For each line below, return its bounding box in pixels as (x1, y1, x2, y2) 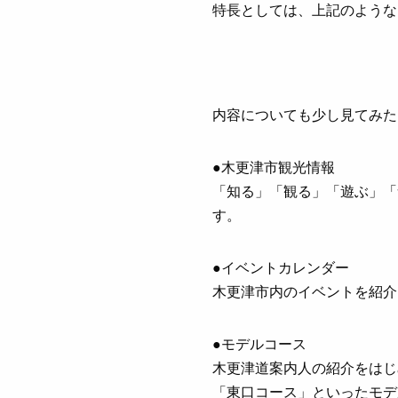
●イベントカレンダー (212, 257, 350, 278)
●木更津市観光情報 (212, 156, 336, 178)
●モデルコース (212, 333, 307, 354)
